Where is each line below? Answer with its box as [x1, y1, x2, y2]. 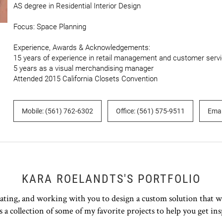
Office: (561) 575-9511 [116, 107, 185, 115]
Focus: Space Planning [13, 22, 86, 31]
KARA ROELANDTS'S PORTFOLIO [21, 172, 201, 186]
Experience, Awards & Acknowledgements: [13, 43, 150, 52]
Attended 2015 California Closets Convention [13, 74, 158, 83]
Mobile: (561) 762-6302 [22, 107, 93, 115]
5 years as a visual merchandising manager [13, 64, 154, 73]
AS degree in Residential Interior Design [13, 1, 141, 10]
